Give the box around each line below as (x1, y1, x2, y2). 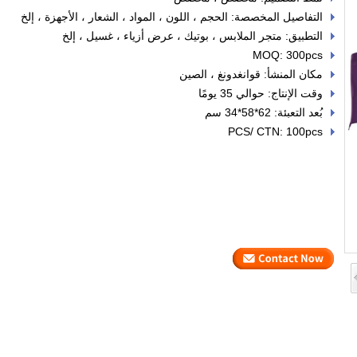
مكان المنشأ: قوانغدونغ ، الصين (179, 68, 323, 81)
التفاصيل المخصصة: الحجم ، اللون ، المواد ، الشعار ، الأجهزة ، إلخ (21, 10, 323, 24)
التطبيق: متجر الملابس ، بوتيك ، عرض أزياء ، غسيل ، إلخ (62, 29, 323, 43)
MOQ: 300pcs (253, 49, 323, 62)
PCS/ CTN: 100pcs (228, 125, 323, 139)
